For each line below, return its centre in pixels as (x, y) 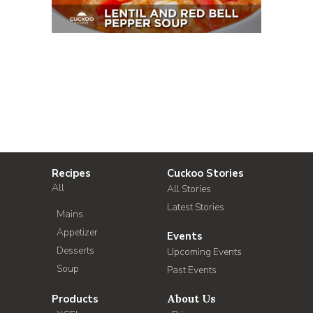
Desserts (75, 250)
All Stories (189, 189)
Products (75, 299)
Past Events (192, 270)
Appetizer (77, 232)
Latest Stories (196, 207)
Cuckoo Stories (205, 173)
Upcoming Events (204, 252)
